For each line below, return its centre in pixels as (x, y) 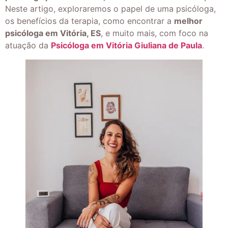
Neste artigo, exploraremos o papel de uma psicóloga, (110, 8)
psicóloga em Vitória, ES (53, 33)
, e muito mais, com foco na (154, 33)
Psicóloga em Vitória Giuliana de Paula (126, 45)
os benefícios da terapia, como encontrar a (90, 21)
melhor (188, 21)
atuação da (28, 45)
